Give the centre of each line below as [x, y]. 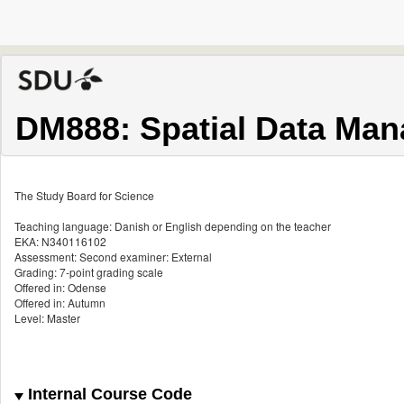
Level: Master [47, 318]
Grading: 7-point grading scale [89, 272]
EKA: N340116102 [60, 242]
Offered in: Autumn [60, 303]
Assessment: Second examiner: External [113, 257]
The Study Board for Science [84, 196]
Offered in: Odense [60, 288]
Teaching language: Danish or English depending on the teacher [173, 226]
